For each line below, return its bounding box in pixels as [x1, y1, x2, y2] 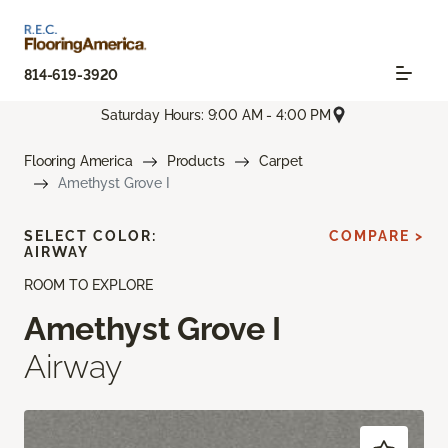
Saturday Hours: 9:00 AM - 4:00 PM [100, 106, 332, 123]
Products [166, 153, 225, 170]
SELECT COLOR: [24, 228, 157, 245]
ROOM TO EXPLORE [24, 277, 153, 294]
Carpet [258, 153, 303, 170]
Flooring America [24, 153, 133, 170]
